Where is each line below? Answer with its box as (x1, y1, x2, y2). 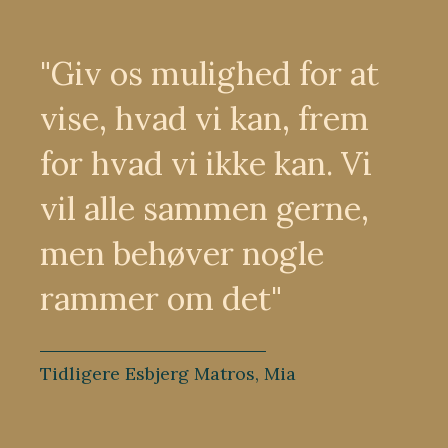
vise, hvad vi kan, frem (40, 97, 369, 139)
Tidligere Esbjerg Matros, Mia (40, 361, 296, 385)
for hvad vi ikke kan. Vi (40, 142, 372, 184)
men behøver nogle (40, 232, 324, 274)
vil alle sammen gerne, (40, 187, 369, 229)
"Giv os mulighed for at (40, 52, 379, 94)
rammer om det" (40, 277, 282, 319)
